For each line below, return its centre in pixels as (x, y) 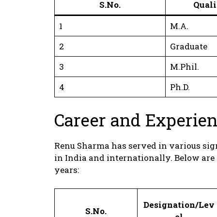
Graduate (188, 46)
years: (67, 170)
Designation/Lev (179, 204)
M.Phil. (184, 66)
